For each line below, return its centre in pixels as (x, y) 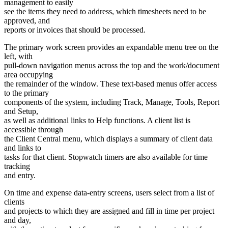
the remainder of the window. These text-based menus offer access (110, 84)
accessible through (34, 130)
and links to (23, 148)
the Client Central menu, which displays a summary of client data (108, 139)
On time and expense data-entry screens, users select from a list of (109, 193)
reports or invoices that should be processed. (75, 30)
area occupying (28, 75)
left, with (18, 56)
